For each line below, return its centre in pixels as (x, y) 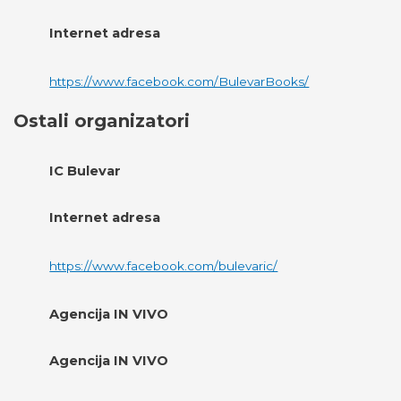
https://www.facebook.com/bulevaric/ (164, 265)
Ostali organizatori (102, 120)
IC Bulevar (85, 171)
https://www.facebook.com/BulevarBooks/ (179, 81)
